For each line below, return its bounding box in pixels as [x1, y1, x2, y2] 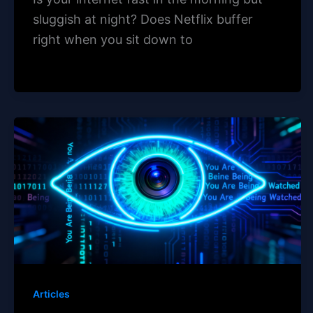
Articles [33, 287, 70, 300]
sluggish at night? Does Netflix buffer [33, 11, 253, 27]
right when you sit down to [33, 31, 193, 47]
